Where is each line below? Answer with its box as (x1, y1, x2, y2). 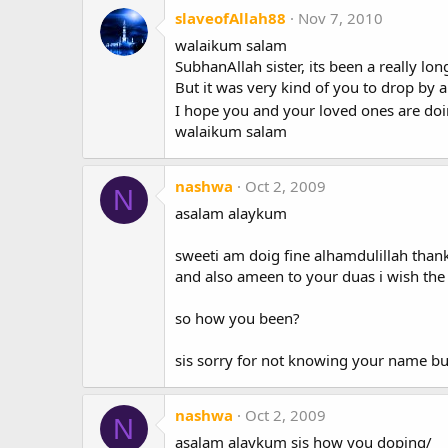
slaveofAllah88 (175, 8, 286, 29)
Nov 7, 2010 (298, 8, 383, 29)
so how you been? (175, 308, 300, 329)
